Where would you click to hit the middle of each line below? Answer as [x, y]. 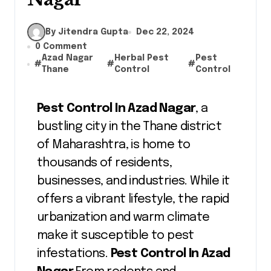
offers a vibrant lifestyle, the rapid [133, 199]
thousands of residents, [105, 163]
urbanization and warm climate [123, 217]
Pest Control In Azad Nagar [119, 109]
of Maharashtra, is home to [114, 145]
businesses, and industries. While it [133, 181]
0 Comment [61, 47]
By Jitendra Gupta [87, 32]
